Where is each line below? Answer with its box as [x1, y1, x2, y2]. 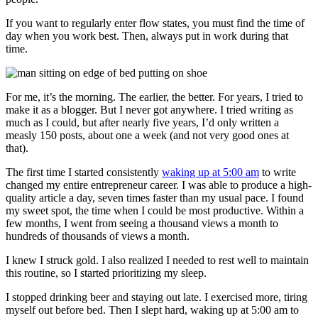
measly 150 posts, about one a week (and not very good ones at [6, 129, 289, 142]
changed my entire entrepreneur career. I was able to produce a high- [6, 179, 312, 192]
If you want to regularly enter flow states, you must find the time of [6, 17, 305, 30]
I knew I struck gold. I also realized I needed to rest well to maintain [6, 254, 309, 267]
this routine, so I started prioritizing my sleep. [6, 267, 209, 280]
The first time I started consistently [6, 166, 162, 179]
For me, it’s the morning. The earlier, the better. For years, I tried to [6, 91, 303, 104]
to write [259, 166, 296, 179]
